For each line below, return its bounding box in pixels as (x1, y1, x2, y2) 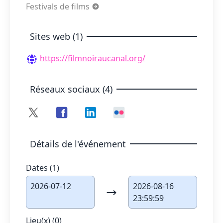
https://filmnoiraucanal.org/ (40, 53, 145, 64)
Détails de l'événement (30, 137, 126, 150)
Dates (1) (26, 162, 59, 173)
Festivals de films (26, 1, 92, 12)
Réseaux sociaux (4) (30, 83, 112, 95)
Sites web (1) (30, 30, 83, 42)
